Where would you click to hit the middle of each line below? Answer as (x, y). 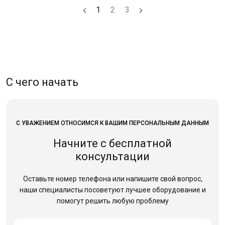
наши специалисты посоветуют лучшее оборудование (110, 190)
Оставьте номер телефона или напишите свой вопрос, (113, 179)
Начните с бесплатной (113, 143)
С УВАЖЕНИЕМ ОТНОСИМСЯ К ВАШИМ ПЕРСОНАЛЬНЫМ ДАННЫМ (113, 123)
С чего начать (42, 82)
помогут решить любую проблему (113, 201)
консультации (113, 156)
